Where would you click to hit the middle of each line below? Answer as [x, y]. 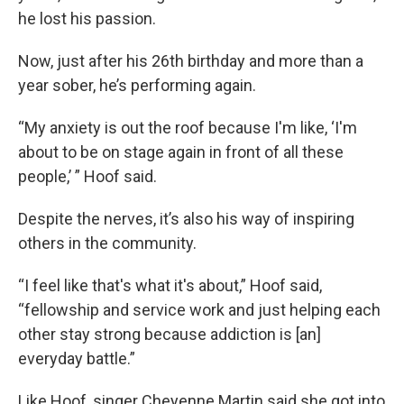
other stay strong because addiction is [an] [170, 334]
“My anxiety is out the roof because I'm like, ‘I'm [188, 127]
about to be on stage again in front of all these [181, 151]
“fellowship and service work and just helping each [199, 309]
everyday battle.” [77, 358]
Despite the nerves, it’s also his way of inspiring [186, 218]
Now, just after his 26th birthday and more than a [191, 60]
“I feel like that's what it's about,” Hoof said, [170, 285]
